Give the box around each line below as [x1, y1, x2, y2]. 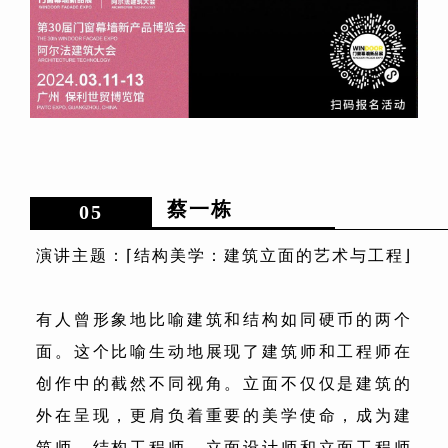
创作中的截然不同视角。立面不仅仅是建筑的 [36, 375, 412, 393]
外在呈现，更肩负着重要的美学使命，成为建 [36, 407, 412, 425]
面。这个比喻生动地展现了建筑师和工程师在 [36, 343, 412, 361]
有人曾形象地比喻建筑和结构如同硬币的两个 [36, 311, 412, 329]
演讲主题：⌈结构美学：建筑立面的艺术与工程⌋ [36, 247, 412, 265]
